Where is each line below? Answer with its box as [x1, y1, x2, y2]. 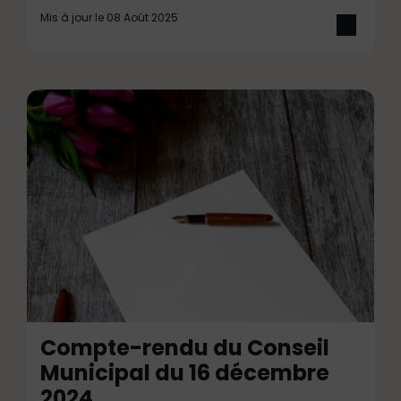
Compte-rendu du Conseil [40, 333, 329, 363]
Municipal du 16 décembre [40, 358, 329, 388]
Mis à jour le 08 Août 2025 [40, 10, 178, 25]
